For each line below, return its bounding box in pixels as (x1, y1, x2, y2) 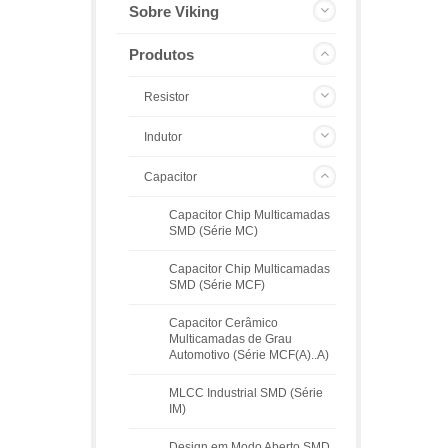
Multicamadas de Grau (169, 332, 292, 345)
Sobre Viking (129, 3, 219, 20)
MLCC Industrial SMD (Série (169, 386, 323, 399)
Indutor (144, 130, 182, 144)
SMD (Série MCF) (169, 278, 265, 291)
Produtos (129, 46, 194, 63)
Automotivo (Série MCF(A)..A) (169, 348, 329, 361)
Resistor (144, 90, 189, 104)
